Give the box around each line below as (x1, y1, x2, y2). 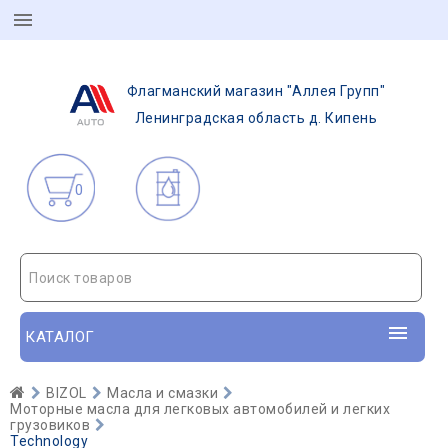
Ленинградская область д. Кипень (134, 110, 378, 126)
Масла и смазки (107, 385, 218, 401)
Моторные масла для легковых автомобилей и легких (10, 401, 390, 417)
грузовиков (10, 417, 90, 433)
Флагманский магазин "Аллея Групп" (126, 83, 386, 99)
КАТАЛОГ (25, 328, 95, 346)
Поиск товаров (29, 270, 133, 286)
